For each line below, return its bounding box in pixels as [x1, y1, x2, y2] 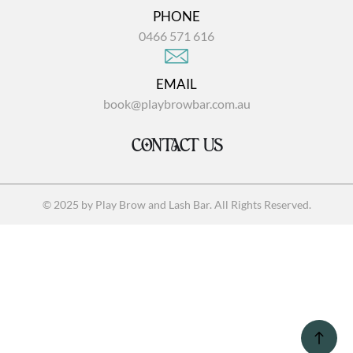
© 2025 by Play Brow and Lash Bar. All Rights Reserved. [42, 198, 311, 212]
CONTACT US [131, 139, 222, 155]
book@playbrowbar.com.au [102, 96, 251, 112]
